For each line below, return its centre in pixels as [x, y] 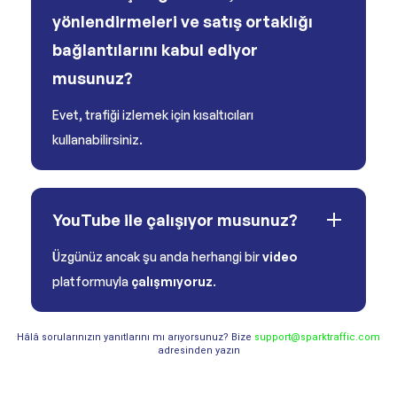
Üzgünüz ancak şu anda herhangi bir [157, 257]
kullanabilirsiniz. [97, 140]
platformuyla [92, 281]
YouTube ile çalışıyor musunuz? [175, 220]
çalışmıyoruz [172, 281]
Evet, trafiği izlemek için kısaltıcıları [153, 115]
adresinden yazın [198, 350]
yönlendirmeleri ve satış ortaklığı [183, 21]
